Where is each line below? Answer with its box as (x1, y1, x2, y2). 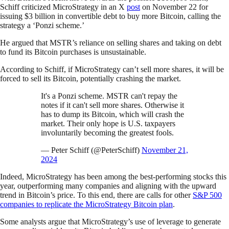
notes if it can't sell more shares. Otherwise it (41, 101, 184, 110)
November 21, (142, 146, 188, 155)
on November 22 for (140, 3, 208, 12)
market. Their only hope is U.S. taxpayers (41, 119, 175, 128)
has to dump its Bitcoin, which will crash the (41, 110, 184, 119)
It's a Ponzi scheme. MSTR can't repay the (41, 91, 177, 101)
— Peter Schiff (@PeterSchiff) (41, 146, 142, 155)
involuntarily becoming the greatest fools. (41, 128, 174, 138)
